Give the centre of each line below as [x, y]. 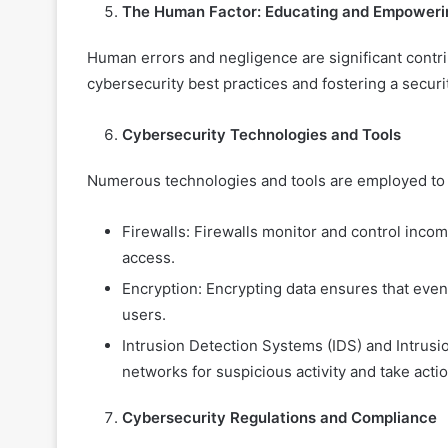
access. [148, 258]
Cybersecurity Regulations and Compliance [279, 418]
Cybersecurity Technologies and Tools [261, 135]
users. [144, 315]
